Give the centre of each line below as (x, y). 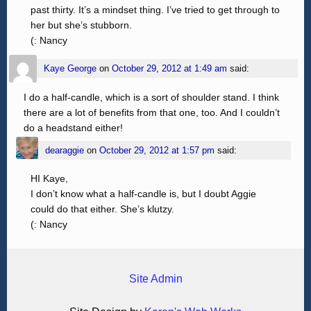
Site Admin (155, 278)
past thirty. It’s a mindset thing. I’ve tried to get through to (155, 10)
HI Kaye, (49, 178)
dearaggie (65, 150)
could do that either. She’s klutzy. (102, 209)
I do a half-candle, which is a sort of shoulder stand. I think (151, 98)
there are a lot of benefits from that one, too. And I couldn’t (151, 113)
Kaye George (70, 69)
